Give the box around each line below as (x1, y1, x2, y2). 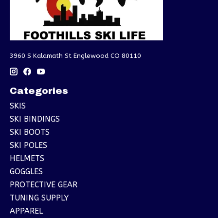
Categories (10, 86, 68, 96)
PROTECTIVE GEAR (10, 180, 77, 189)
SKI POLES (10, 140, 47, 150)
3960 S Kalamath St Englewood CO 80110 (10, 52, 141, 60)
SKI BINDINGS (10, 114, 60, 124)
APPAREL (10, 206, 43, 216)
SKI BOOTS (10, 127, 50, 137)
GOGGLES (10, 166, 43, 176)
